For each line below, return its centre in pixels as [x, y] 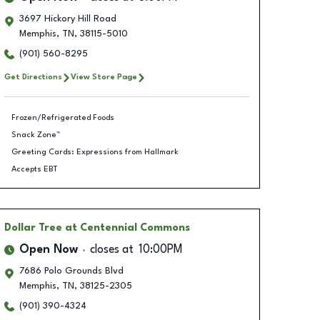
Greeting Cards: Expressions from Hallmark [95, 152]
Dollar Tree [33, 228]
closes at [111, 250]
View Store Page [104, 77]
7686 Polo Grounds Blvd [71, 271]
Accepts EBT [35, 169]
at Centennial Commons [127, 228]
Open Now [48, 250]
